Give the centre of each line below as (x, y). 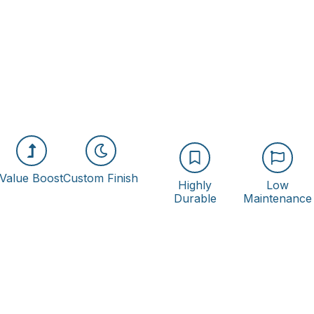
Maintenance (278, 198)
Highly (195, 185)
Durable (195, 198)
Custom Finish (101, 178)
